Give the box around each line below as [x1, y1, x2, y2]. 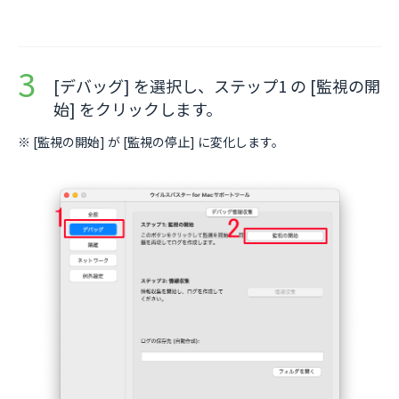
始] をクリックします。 [53, 97, 222, 121]
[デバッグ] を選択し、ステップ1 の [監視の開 [53, 74, 380, 98]
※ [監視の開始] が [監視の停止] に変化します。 [18, 133, 284, 151]
